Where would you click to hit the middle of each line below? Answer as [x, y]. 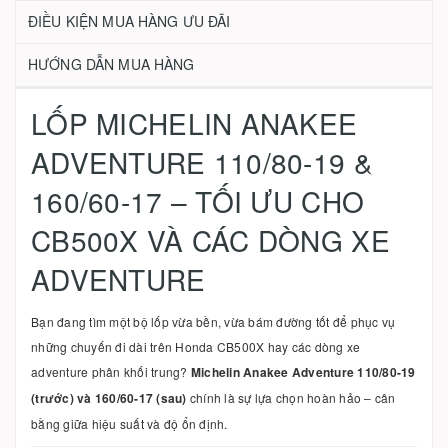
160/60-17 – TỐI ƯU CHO [198, 201]
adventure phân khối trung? [111, 371]
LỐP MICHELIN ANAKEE [194, 123]
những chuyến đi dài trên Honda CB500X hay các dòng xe [196, 346]
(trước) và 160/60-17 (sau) [109, 398]
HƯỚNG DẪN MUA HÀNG [111, 64]
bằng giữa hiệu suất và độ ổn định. [129, 423]
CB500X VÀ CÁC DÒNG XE [210, 240]
